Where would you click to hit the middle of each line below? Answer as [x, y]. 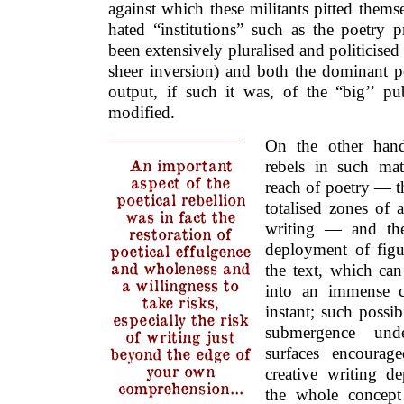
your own [180, 370]
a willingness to [180, 284]
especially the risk [180, 318]
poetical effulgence [180, 250]
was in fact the [180, 216]
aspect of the [180, 181]
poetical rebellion [180, 198]
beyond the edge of [180, 353]
